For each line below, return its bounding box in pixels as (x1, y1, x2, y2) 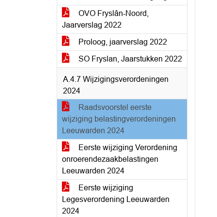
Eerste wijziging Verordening (77, 143, 177, 152)
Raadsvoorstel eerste (77, 103, 152, 111)
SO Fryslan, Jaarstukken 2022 (77, 55, 182, 63)
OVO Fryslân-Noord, (77, 9, 149, 17)
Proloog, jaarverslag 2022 (77, 38, 167, 46)
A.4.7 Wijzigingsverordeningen (63, 75, 169, 83)
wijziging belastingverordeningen (62, 115, 176, 123)
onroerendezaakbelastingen (62, 155, 158, 163)
